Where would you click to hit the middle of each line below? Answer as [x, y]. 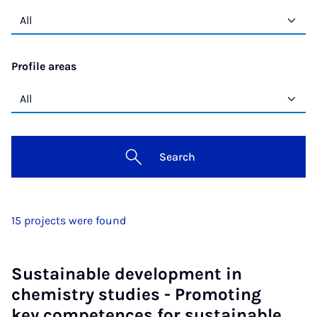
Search [177, 156]
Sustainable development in [127, 273]
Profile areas [44, 67]
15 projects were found [69, 220]
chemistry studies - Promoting [136, 294]
